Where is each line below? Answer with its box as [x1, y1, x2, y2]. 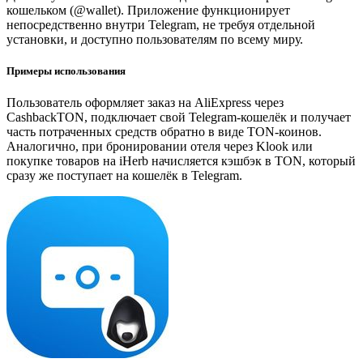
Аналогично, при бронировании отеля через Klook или [6, 139, 313, 153]
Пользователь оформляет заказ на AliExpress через [6, 95, 284, 109]
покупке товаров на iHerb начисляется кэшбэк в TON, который [6, 153, 356, 168]
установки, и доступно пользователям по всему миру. [6, 32, 303, 46]
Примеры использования [6, 64, 126, 77]
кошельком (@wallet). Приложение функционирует [6, 2, 290, 17]
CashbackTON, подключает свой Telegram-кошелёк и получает [6, 109, 351, 124]
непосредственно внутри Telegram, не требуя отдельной [6, 17, 315, 32]
